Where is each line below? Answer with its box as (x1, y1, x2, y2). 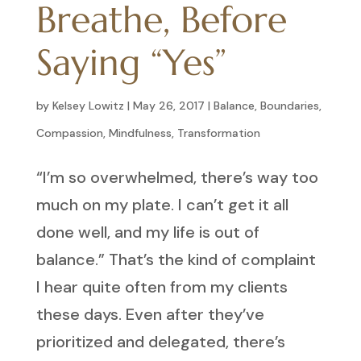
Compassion (35, 125, 103, 140)
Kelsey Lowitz (52, 98, 124, 113)
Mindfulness (108, 125, 172, 140)
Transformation (176, 125, 260, 140)
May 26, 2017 (132, 98, 205, 113)
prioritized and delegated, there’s (35, 330, 285, 352)
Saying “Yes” (35, 39, 226, 85)
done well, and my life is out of (35, 221, 259, 243)
